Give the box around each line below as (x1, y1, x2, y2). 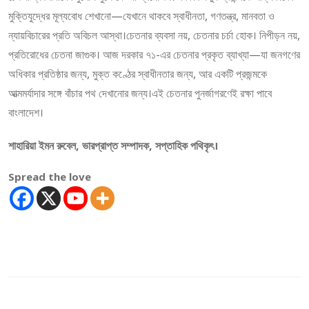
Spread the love (8, 170, 91, 183)
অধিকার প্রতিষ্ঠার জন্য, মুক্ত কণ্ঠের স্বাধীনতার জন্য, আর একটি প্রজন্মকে (8, 66, 267, 81)
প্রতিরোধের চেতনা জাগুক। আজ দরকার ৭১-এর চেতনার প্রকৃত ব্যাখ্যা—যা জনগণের (8, 47, 300, 62)
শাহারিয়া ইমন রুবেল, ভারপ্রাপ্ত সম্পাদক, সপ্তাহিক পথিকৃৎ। (8, 138, 218, 153)
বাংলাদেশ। (8, 105, 43, 120)
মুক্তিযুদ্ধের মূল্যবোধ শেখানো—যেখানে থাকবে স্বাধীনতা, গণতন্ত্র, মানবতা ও (8, 8, 275, 23)
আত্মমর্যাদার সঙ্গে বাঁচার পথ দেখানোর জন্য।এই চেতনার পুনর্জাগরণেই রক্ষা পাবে (8, 86, 272, 101)
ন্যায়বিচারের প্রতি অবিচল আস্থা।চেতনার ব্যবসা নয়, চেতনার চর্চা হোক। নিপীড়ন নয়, (8, 28, 300, 43)
